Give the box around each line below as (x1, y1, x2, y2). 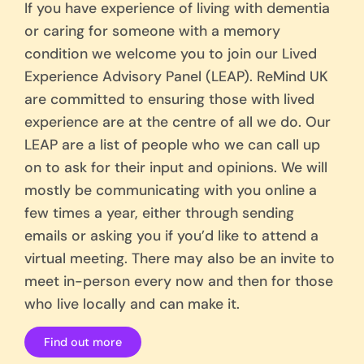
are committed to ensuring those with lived (24, 89, 314, 108)
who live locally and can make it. (24, 294, 240, 313)
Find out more (44, 334, 122, 349)
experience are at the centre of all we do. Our (24, 112, 331, 131)
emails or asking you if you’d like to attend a (24, 226, 318, 245)
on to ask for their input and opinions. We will (24, 158, 327, 176)
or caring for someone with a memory (24, 21, 280, 40)
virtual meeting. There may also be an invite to (24, 249, 335, 267)
